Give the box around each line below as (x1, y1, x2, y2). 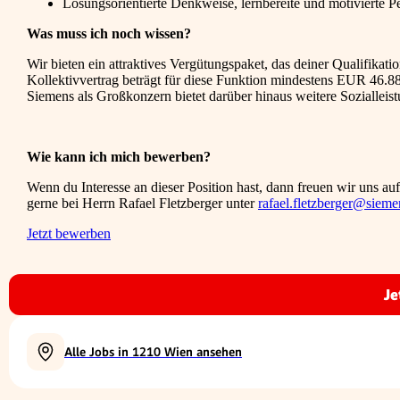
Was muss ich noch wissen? (27, 26, 191, 42)
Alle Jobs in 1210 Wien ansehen (64, 345, 242, 360)
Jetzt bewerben (27, 226, 111, 242)
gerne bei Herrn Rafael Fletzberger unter (27, 196, 258, 212)
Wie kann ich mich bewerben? (27, 149, 211, 165)
